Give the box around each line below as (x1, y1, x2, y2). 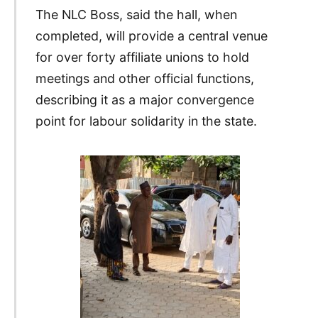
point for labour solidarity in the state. (35, 113, 257, 128)
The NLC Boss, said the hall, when (35, 6, 237, 22)
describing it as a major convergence (35, 92, 254, 107)
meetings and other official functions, (35, 70, 254, 86)
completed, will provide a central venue (35, 28, 268, 43)
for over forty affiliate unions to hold (35, 49, 249, 65)
